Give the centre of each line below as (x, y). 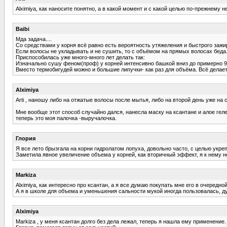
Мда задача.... (34, 39)
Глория (26, 138)
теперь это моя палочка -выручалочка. (66, 118)
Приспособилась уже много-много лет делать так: (80, 57)
